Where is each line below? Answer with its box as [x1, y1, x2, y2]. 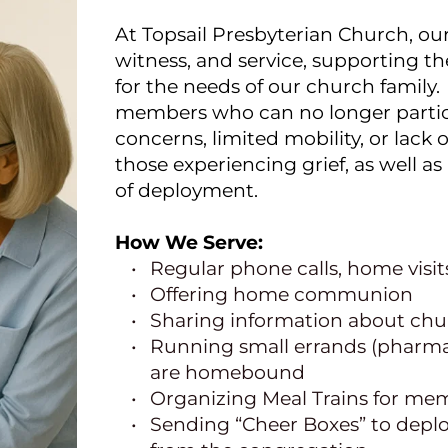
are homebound [149, 360, 305, 384]
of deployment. [114, 178, 258, 202]
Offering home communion [149, 282, 413, 306]
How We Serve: [114, 230, 263, 254]
